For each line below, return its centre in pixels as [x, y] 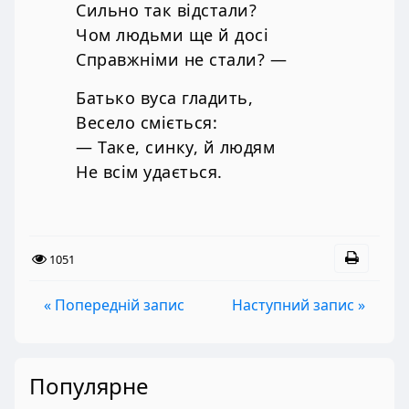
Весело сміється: [147, 123]
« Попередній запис [114, 304]
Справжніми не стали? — [181, 60]
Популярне [89, 385]
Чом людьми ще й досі [172, 35]
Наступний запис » [299, 304]
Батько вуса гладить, [164, 98]
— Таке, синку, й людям [175, 147]
